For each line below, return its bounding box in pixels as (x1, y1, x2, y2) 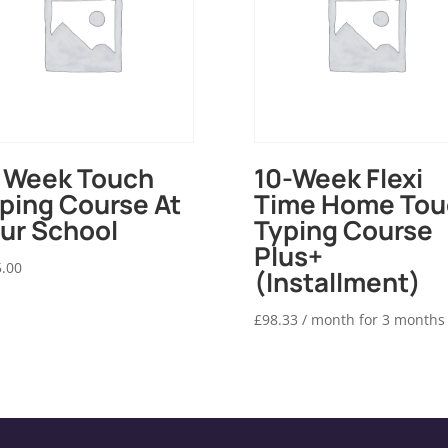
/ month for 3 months (301, 310, 445, 330)
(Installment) (253, 264, 421, 301)
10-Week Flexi (253, 160, 423, 197)
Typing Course (253, 212, 433, 249)
